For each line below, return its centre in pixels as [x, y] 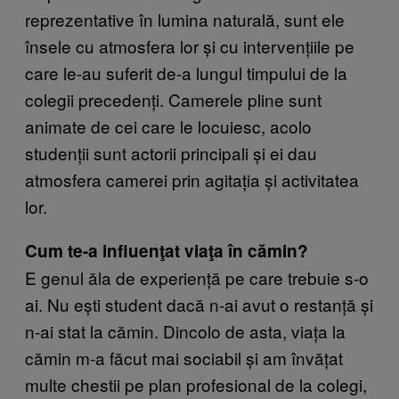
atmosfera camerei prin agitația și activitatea [192, 179]
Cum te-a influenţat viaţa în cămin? [167, 250]
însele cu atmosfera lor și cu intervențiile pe [190, 45]
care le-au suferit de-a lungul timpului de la [186, 72]
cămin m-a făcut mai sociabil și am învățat [184, 357]
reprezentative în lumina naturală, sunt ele [185, 19]
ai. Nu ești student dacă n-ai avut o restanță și [199, 304]
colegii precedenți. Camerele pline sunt [173, 99]
